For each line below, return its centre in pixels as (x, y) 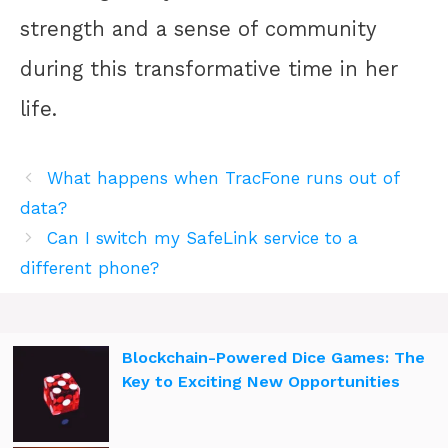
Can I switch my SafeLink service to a (203, 237)
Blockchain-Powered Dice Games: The (273, 357)
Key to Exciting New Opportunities (261, 381)
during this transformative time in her (209, 68)
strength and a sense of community (198, 28)
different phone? (89, 267)
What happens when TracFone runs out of (223, 177)
